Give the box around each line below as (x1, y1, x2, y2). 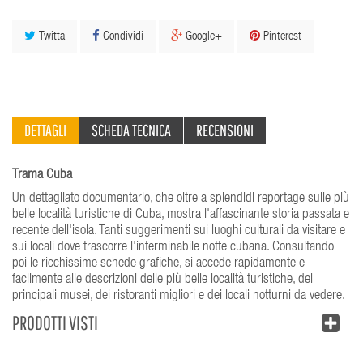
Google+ (182, 30, 222, 43)
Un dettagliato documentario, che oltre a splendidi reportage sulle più (12, 191, 349, 206)
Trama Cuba (12, 168, 72, 182)
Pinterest (260, 30, 301, 43)
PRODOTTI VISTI (12, 310, 98, 334)
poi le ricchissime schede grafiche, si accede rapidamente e (12, 256, 305, 271)
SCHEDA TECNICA (92, 120, 171, 139)
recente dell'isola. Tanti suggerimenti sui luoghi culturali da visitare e (12, 224, 345, 238)
